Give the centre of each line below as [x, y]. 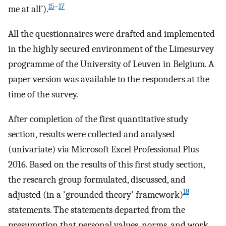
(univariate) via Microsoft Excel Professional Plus [103, 149]
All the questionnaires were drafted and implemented [111, 34]
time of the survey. [43, 95]
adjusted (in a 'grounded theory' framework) [96, 194]
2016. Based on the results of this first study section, [106, 164]
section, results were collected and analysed [92, 134]
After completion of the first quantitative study [98, 119]
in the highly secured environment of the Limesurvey [111, 49]
